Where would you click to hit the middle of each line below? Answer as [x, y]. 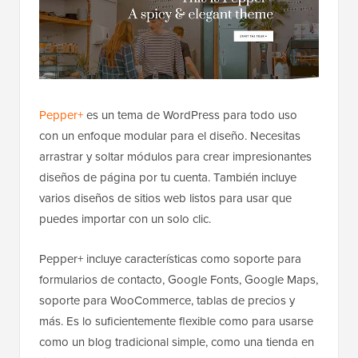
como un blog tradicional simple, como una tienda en [177, 342]
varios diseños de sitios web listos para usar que [165, 199]
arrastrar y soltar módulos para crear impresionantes [175, 157]
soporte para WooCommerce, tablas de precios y [167, 301]
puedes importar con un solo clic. [125, 219]
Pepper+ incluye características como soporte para [170, 259]
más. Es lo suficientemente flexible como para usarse [176, 322]
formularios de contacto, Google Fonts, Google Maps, [179, 280]
